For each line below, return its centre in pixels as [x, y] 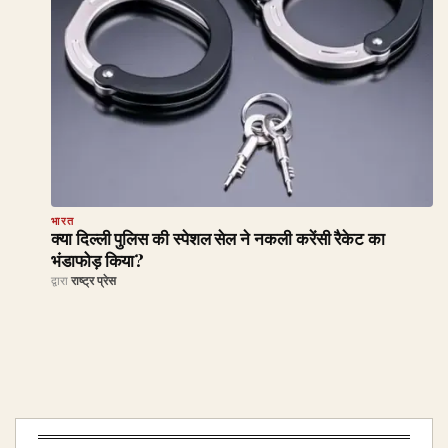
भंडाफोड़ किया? [98, 260]
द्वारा [61, 281]
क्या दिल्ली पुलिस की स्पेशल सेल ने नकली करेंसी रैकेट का [218, 238]
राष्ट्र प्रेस [93, 281]
